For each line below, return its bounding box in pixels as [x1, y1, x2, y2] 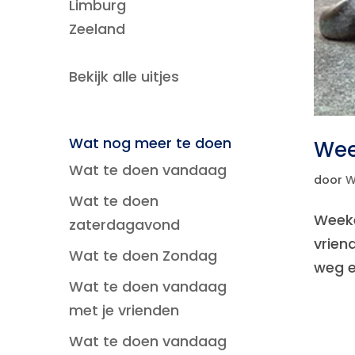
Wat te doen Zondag [69, 246, 217, 265]
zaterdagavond [69, 215, 180, 235]
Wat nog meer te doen [69, 133, 231, 153]
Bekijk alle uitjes [69, 67, 179, 86]
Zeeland [69, 19, 125, 39]
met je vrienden [69, 300, 179, 320]
